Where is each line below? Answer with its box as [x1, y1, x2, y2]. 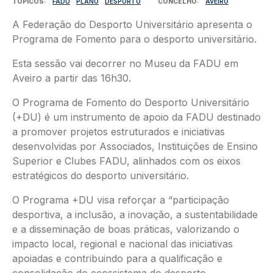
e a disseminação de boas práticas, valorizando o [12, 223, 239, 235]
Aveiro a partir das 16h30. [12, 72, 131, 84]
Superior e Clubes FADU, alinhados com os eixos [12, 155, 241, 167]
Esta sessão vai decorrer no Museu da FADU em [12, 57, 238, 69]
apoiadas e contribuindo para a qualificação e [12, 252, 222, 264]
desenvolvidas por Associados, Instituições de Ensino [12, 140, 258, 152]
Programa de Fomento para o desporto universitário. [12, 33, 257, 45]
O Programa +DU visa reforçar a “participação [12, 194, 229, 206]
